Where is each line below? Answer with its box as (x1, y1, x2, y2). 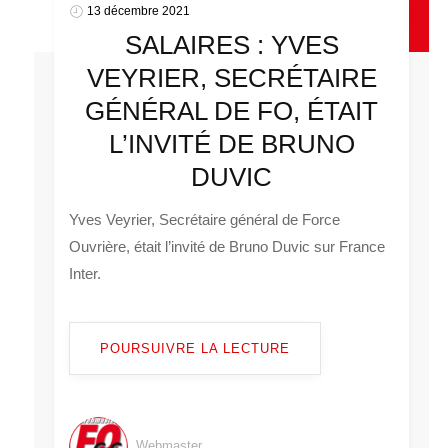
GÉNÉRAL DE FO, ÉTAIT (85, 95, 378, 126)
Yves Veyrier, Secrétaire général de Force (69, 210, 341, 228)
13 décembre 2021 (87, 3, 191, 18)
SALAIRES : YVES (124, 29, 339, 60)
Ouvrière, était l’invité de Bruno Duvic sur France (69, 237, 386, 255)
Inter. (69, 264, 102, 282)
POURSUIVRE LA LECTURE (100, 340, 291, 356)
